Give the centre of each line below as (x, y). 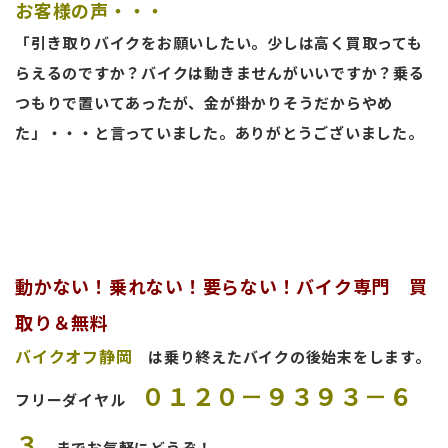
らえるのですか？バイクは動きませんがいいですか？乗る (220, 72)
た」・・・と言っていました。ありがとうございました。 (219, 132)
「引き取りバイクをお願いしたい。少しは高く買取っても (219, 42)
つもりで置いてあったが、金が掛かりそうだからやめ (204, 102)
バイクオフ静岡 (74, 355)
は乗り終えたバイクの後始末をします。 (281, 356)
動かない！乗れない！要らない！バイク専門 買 (221, 285)
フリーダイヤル (78, 399)
